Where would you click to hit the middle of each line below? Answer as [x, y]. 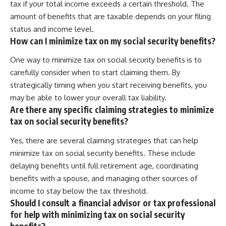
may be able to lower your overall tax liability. [88, 98]
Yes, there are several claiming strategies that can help [104, 140]
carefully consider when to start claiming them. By [95, 73]
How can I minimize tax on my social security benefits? [113, 41]
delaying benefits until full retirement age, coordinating [104, 165]
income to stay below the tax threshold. [79, 191]
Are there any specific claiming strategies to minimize [112, 110]
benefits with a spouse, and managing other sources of [104, 178]
